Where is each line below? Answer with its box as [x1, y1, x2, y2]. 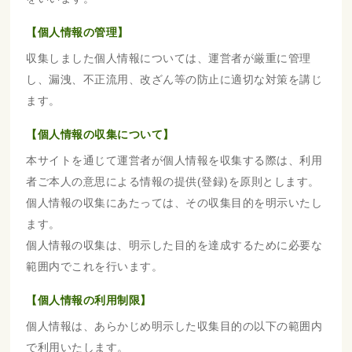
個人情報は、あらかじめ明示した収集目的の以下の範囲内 [26, 320, 323, 332]
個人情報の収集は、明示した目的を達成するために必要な [26, 239, 323, 251]
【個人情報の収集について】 [26, 128, 174, 141]
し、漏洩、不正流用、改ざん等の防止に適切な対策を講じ [26, 73, 323, 86]
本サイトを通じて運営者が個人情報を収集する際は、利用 [26, 154, 323, 167]
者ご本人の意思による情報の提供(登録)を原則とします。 [26, 175, 320, 188]
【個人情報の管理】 [26, 26, 129, 38]
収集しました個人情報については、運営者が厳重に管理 [26, 52, 311, 64]
